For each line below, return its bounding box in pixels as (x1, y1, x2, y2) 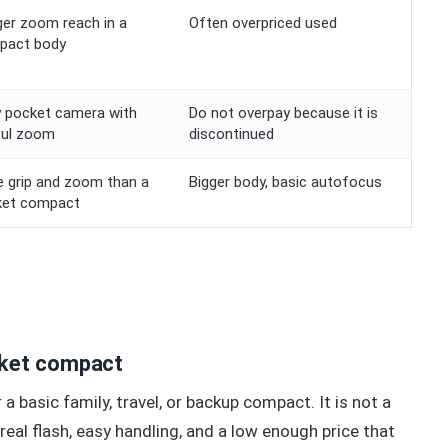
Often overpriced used (189, 14, 337, 33)
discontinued (189, 125, 274, 144)
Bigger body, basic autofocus (189, 173, 382, 192)
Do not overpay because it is (189, 104, 378, 123)
